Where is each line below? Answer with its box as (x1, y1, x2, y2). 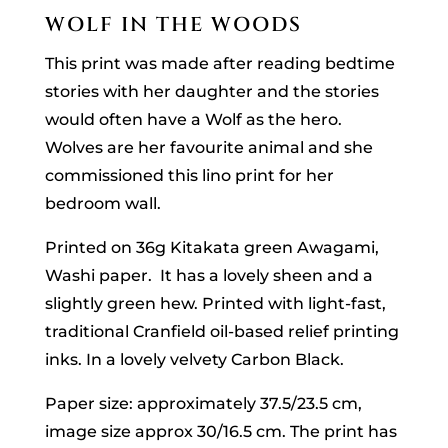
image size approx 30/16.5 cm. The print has (44, 421, 397, 441)
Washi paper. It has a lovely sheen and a (44, 265, 373, 285)
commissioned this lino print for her (44, 165, 334, 185)
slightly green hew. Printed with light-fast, (44, 293, 386, 313)
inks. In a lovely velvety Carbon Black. (44, 349, 344, 369)
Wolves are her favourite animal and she (44, 137, 373, 157)
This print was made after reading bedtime (44, 53, 395, 73)
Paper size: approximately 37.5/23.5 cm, (44, 393, 362, 413)
